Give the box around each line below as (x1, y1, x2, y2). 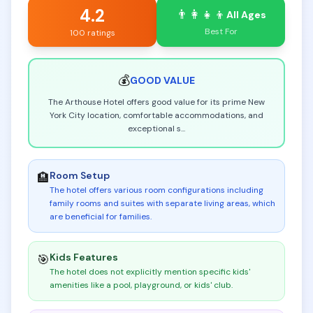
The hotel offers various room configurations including (50, 184, 263, 196)
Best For (204, 26, 238, 37)
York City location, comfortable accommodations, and (50, 110, 263, 121)
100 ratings (69, 27, 115, 38)
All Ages (226, 8, 266, 21)
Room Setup (50, 169, 110, 182)
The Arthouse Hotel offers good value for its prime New (48, 96, 265, 108)
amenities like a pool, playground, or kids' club (50, 279, 231, 291)
